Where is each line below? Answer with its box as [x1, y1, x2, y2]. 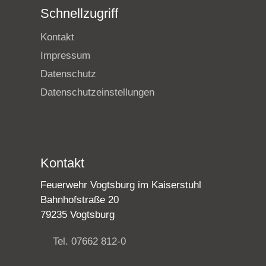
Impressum [40, 50, 90, 62]
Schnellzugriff [40, 5, 118, 21]
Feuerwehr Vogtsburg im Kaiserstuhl [40, 179, 201, 191]
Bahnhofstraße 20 [40, 194, 119, 206]
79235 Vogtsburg [40, 209, 115, 221]
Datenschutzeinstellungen [40, 87, 154, 99]
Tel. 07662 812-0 [53, 236, 126, 248]
